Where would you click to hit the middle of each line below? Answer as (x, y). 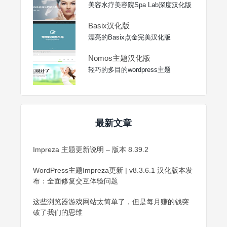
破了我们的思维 (58, 212)
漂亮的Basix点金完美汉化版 (129, 37)
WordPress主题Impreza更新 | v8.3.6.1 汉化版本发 (113, 170)
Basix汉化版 (109, 25)
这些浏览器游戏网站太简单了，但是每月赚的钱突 (111, 201)
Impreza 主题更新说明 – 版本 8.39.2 (91, 149)
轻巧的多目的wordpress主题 (129, 69)
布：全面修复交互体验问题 (75, 181)
